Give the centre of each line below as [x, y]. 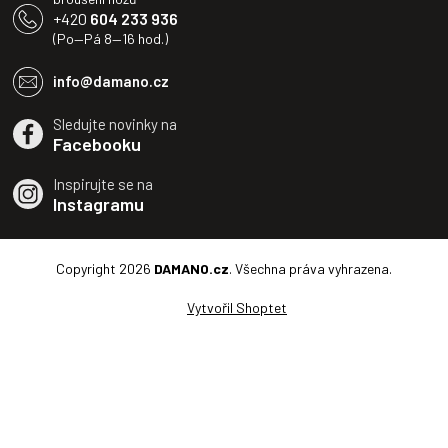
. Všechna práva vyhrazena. [310, 268]
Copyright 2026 [105, 268]
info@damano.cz [111, 80]
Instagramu [98, 203]
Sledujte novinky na [115, 123]
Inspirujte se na [103, 183]
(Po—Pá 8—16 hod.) [110, 38]
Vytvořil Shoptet [237, 307]
